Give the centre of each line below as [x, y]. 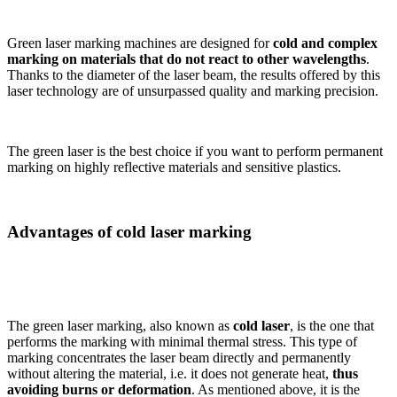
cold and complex [325, 43]
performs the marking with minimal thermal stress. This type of [182, 342]
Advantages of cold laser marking [129, 231]
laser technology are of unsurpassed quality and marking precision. [193, 91]
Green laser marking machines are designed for [140, 43]
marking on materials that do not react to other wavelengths [187, 59]
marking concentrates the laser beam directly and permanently [179, 358]
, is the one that [332, 326]
